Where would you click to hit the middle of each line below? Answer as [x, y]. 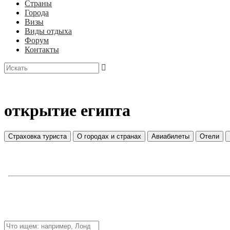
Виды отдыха [48, 31]
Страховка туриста [37, 137]
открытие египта [67, 110]
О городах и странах [109, 137]
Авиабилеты [170, 137]
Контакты [42, 50]
